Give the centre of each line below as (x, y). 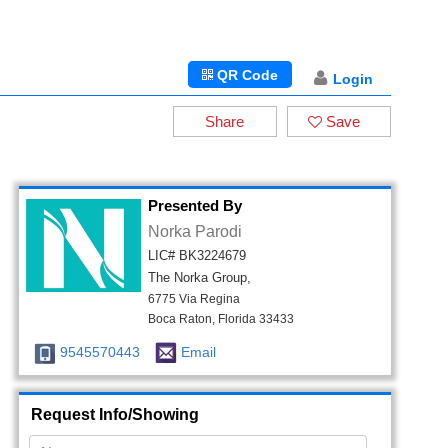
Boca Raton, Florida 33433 (220, 319)
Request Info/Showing (114, 414)
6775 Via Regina (193, 299)
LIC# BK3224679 (196, 255)
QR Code (245, 75)
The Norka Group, (199, 277)
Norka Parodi (194, 231)
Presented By (194, 205)
